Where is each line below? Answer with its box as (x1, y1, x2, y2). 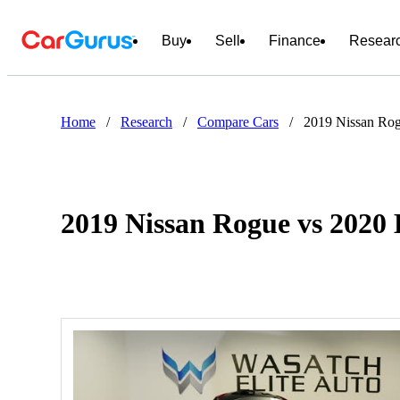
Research (121, 114, 172, 129)
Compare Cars (197, 114, 279, 129)
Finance (269, 33, 321, 48)
